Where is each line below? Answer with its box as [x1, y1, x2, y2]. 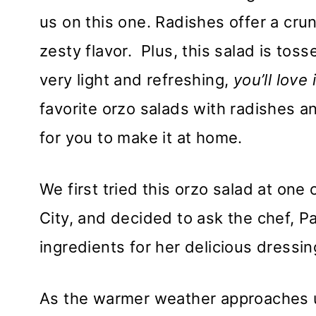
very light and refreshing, [39, 71, 233, 90]
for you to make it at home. [39, 128, 243, 147]
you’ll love [233, 71, 308, 90]
